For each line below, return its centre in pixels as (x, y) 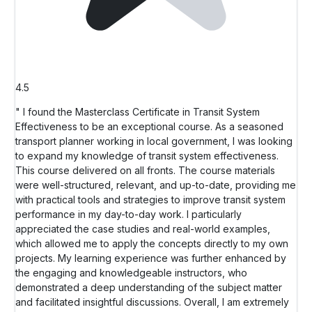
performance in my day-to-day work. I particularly (128, 214)
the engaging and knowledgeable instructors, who (131, 272)
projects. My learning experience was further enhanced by (151, 258)
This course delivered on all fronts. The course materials (145, 170)
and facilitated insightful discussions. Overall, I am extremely (152, 302)
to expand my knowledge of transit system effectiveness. (147, 155)
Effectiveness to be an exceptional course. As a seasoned (149, 126)
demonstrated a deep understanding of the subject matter (149, 287)
